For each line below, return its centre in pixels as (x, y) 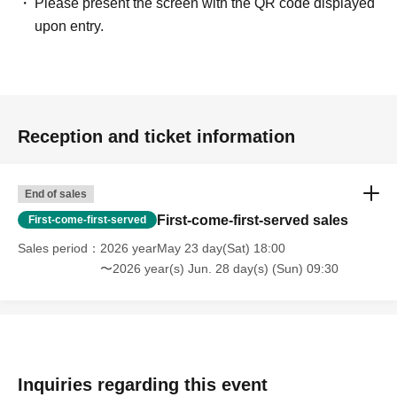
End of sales (56, 195)
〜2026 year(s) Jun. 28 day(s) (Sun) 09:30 (219, 269)
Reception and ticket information (156, 137)
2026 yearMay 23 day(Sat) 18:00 (193, 249)
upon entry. (70, 27)
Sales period (53, 249)
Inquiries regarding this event (143, 385)
